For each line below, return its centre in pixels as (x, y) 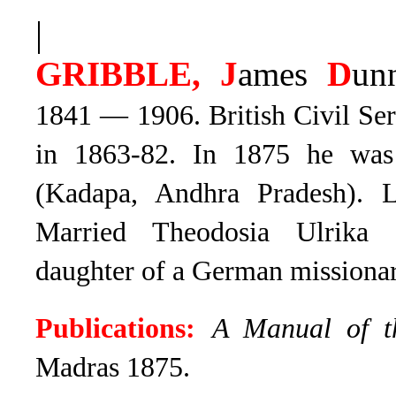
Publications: (115, 328)
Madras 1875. (113, 367)
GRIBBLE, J (137, 74)
